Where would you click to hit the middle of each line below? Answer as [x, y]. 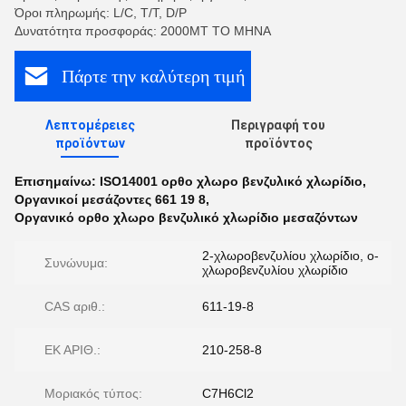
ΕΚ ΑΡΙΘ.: [72, 350]
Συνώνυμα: [76, 263]
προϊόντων [90, 143]
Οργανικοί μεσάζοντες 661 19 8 [110, 199]
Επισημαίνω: [57, 181]
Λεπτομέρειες [90, 125]
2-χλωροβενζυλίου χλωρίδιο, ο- [290, 256]
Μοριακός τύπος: [93, 393]
